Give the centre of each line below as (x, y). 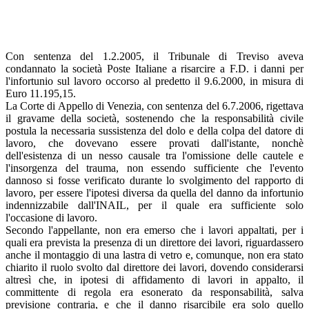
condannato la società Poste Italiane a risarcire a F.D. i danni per (154, 68)
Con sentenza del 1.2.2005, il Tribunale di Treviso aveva (154, 56)
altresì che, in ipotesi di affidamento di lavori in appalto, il (154, 279)
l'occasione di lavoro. (51, 217)
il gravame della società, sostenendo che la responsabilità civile (154, 118)
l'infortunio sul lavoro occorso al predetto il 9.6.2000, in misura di (154, 81)
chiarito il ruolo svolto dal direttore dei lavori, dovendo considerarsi (154, 267)
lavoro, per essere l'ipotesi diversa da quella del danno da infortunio (154, 192)
